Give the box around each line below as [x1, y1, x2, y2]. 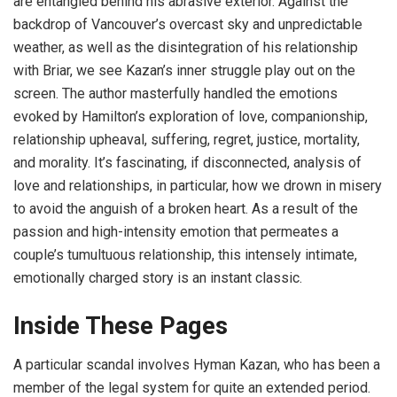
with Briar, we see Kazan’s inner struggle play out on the [13, 62, 355, 80]
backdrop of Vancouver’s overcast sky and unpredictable [13, 16, 362, 34]
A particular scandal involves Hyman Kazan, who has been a [13, 356, 380, 374]
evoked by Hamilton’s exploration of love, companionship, [13, 108, 368, 126]
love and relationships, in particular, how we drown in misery [13, 177, 382, 195]
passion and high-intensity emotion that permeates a [13, 223, 339, 241]
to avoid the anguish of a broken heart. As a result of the [13, 200, 358, 218]
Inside [13, 311, 85, 340]
